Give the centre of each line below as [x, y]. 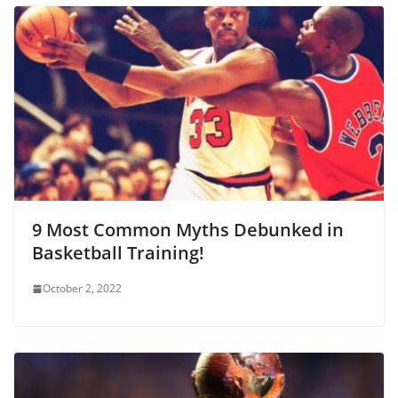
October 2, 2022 [82, 289]
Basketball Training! [118, 253]
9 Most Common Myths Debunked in [188, 230]
